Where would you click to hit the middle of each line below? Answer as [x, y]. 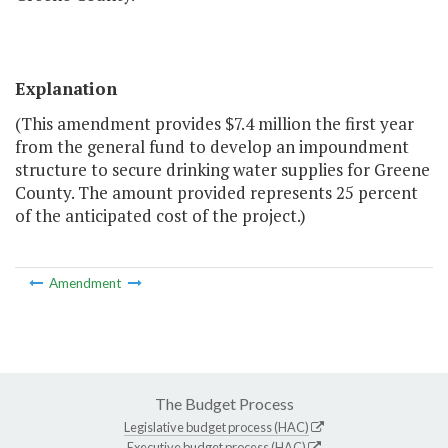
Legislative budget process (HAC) [216, 426]
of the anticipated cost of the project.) [160, 216]
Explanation [66, 89]
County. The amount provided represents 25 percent [216, 193]
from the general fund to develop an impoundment [212, 147]
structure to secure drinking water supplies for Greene [222, 170]
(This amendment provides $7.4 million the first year [214, 124]
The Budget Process [224, 403]
